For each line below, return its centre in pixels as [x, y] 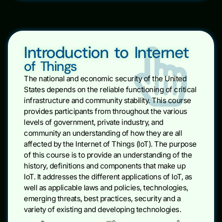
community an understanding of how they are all [103, 133]
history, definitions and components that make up [105, 166]
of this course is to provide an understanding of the [108, 155]
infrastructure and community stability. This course [108, 101]
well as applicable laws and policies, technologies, [106, 188]
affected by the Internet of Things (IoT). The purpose [110, 144]
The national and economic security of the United [105, 79]
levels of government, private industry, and [94, 122]
